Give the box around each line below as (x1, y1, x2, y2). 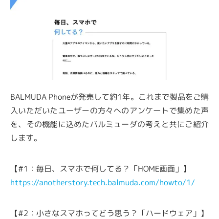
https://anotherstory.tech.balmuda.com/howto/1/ (10, 177, 196, 188)
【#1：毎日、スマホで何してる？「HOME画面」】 (10, 163, 191, 175)
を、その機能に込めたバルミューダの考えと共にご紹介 (10, 119, 209, 130)
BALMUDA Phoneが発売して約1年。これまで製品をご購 (10, 91, 209, 103)
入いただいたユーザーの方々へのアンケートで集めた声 (10, 105, 209, 116)
